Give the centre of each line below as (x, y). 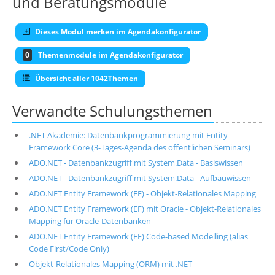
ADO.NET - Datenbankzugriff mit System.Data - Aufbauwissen (140, 178)
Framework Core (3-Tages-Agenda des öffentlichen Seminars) (139, 147)
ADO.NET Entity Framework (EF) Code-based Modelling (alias (138, 236)
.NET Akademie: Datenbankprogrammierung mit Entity (128, 135)
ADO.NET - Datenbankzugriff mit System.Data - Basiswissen (136, 162)
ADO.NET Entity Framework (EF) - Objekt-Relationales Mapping (142, 193)
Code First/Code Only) (69, 248)
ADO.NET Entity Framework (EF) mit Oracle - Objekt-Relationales (145, 208)
